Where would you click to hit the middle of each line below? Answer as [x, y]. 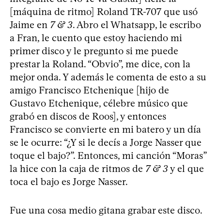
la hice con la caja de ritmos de [77, 168]
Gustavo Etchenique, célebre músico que [99, 103]
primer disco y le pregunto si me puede [94, 51]
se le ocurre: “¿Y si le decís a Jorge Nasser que [106, 142]
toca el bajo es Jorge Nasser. [69, 181]
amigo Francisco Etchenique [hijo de [89, 90]
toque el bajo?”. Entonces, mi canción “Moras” [108, 155]
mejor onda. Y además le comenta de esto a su [108, 77]
